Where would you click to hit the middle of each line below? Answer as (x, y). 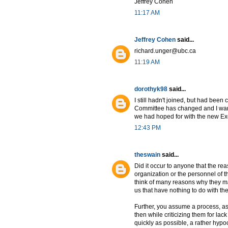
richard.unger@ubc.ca (165, 51)
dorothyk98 (151, 89)
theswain (147, 155)
